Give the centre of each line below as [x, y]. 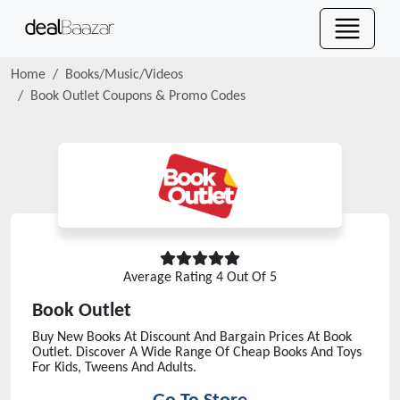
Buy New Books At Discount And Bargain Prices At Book [192, 337]
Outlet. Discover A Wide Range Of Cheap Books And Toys [197, 353]
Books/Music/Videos [124, 75]
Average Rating [170, 278]
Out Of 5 [250, 278]
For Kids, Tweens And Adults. [114, 368]
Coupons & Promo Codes [172, 96]
